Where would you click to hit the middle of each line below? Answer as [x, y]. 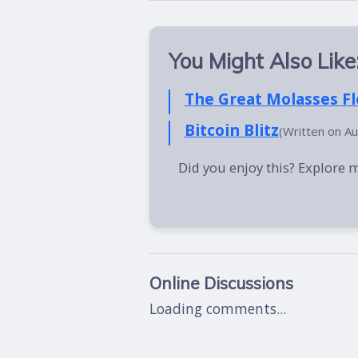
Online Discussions [221, 282]
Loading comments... [218, 308]
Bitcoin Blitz [231, 130]
